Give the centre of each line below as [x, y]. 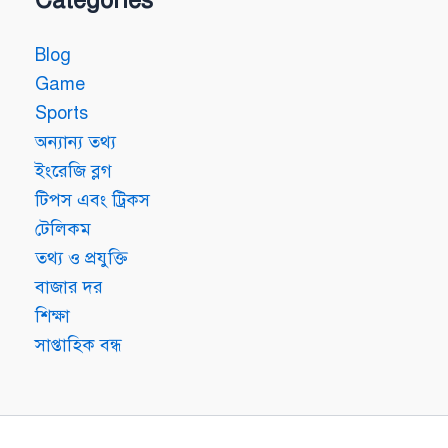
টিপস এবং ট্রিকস [92, 200]
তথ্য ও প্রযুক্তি [81, 258]
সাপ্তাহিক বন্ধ [78, 345]
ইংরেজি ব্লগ [73, 171]
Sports [61, 113]
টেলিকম [63, 229]
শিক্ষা [52, 316]
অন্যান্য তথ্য [75, 142]
